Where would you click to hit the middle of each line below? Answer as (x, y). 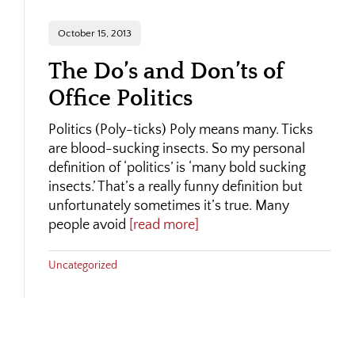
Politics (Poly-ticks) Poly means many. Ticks (180, 130)
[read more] (162, 225)
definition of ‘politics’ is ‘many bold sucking (177, 168)
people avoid (87, 225)
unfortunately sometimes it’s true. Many (168, 206)
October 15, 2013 (94, 33)
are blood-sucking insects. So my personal (176, 149)
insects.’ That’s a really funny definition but (175, 187)
